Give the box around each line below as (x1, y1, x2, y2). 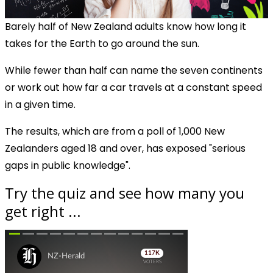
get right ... (5, 200, 81, 221)
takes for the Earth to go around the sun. (5, 36, 199, 51)
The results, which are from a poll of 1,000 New (5, 124, 225, 138)
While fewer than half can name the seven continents (5, 63, 263, 77)
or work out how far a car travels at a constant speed (5, 80, 262, 94)
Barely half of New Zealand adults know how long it (5, 19, 246, 34)
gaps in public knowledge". (5, 158, 130, 172)
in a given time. (5, 97, 76, 112)
